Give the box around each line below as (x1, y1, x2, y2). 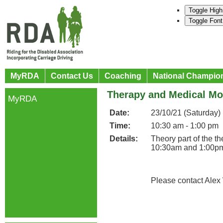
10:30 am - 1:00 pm (151, 121, 219, 130)
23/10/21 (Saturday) (151, 109, 221, 117)
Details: (110, 134, 138, 143)
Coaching (105, 72, 141, 80)
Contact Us (51, 72, 93, 80)
